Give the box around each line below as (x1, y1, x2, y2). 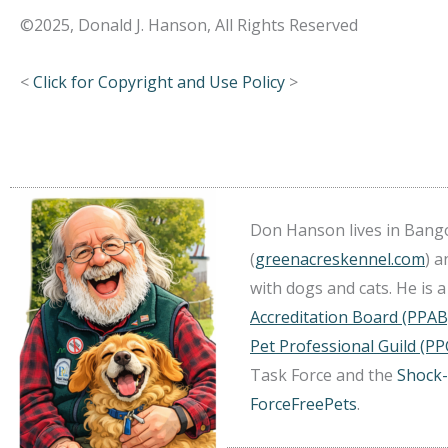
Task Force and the (250, 364, 397, 386)
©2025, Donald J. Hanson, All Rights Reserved (20, 14, 358, 36)
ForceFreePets (250, 393, 357, 415)
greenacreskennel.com (255, 248, 425, 270)
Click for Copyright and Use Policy (33, 71, 285, 93)
